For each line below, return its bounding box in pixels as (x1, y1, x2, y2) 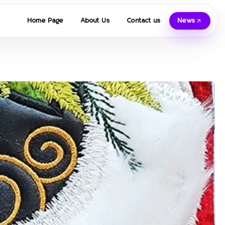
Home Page (27, 17, 64, 24)
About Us (80, 17, 110, 24)
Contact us (127, 17, 161, 24)
